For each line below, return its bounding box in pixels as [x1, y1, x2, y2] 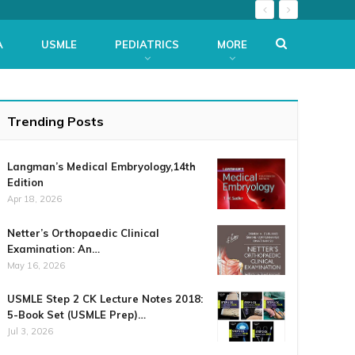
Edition [7, 176, 44, 189]
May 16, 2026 [7, 259, 66, 271]
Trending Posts [7, 113, 105, 129]
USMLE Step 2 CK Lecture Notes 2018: [7, 292, 204, 306]
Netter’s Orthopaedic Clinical [7, 226, 160, 239]
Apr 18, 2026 [7, 193, 63, 204]
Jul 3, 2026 [7, 326, 54, 338]
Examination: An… [7, 242, 101, 255]
